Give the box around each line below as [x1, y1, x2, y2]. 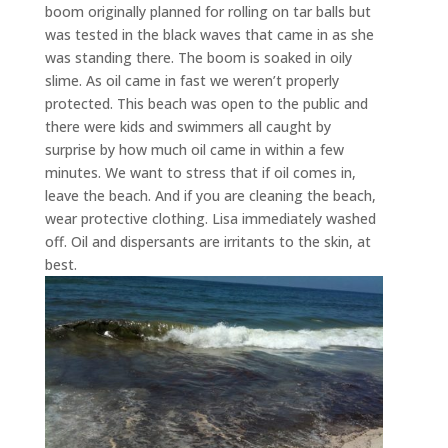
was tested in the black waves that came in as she [44, 25, 374, 45]
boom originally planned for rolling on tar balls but [44, 2, 371, 22]
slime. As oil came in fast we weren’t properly [44, 71, 339, 91]
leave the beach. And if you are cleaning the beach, [44, 186, 376, 206]
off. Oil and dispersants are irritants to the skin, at [44, 232, 371, 252]
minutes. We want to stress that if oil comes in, [44, 163, 356, 183]
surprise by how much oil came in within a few [44, 140, 344, 160]
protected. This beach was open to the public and [44, 94, 368, 114]
